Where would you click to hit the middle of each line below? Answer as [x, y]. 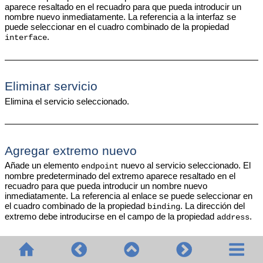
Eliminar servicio [51, 87]
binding [163, 207]
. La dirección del [212, 206]
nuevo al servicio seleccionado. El [184, 166]
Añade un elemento [43, 166]
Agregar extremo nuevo [70, 151]
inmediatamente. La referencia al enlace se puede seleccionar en [128, 196]
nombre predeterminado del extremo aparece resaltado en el [120, 176]
